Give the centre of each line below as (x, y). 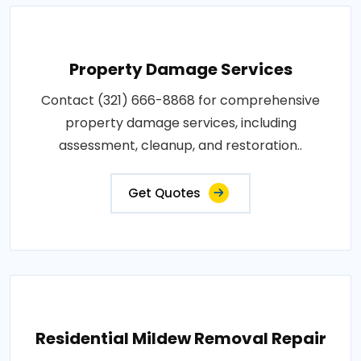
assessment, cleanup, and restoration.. (180, 145)
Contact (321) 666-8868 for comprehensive (180, 100)
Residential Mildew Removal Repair (180, 338)
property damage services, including (180, 122)
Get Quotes (164, 193)
